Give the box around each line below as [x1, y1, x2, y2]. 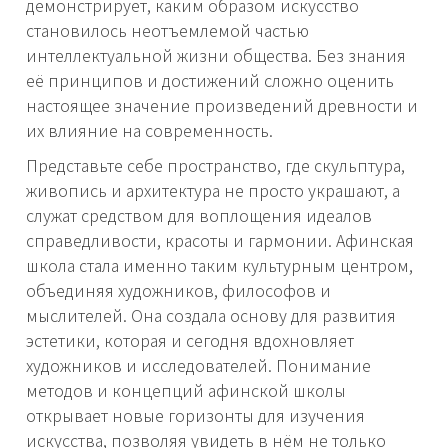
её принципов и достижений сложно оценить [26, 68, 394, 93]
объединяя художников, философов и [26, 278, 331, 303]
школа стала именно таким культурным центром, [26, 253, 413, 278]
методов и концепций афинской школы [26, 378, 346, 403]
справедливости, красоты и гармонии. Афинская [26, 228, 414, 253]
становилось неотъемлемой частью [26, 18, 309, 43]
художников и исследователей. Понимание [26, 353, 371, 378]
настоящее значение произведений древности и [26, 93, 418, 118]
